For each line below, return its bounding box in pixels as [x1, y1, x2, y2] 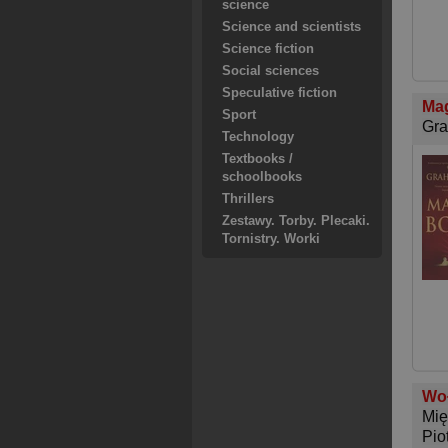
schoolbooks [222, 170, 302, 184]
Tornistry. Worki [222, 232, 320, 246]
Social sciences [222, 64, 319, 78]
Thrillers [222, 192, 274, 206]
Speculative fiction [222, 86, 337, 100]
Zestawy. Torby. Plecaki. [222, 214, 370, 228]
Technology [222, 130, 294, 144]
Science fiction [222, 42, 314, 56]
